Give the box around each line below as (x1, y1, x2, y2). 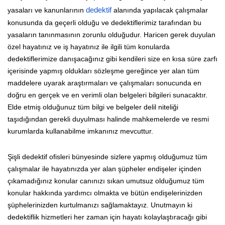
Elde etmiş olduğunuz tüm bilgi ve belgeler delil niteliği (8, 102, 178, 111)
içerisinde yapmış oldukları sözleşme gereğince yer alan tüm (8, 66, 199, 75)
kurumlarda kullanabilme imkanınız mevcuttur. (8, 127, 153, 135)
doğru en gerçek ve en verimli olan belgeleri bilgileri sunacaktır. (8, 90, 207, 99)
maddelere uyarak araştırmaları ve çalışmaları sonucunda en (8, 78, 201, 87)
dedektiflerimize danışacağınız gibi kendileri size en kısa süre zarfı (8, 54, 217, 63)
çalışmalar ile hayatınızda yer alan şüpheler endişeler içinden (8, 164, 201, 173)
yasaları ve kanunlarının (8, 6, 86, 14)
